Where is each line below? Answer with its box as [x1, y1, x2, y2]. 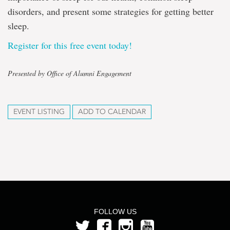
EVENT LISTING [13, 107, 65, 116]
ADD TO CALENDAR [78, 107, 146, 116]
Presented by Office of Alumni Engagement [8, 68, 131, 78]
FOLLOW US [93, 207, 137, 216]
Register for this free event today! [8, 39, 132, 51]
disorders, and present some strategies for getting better [8, 5, 214, 17]
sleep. [8, 20, 29, 32]
